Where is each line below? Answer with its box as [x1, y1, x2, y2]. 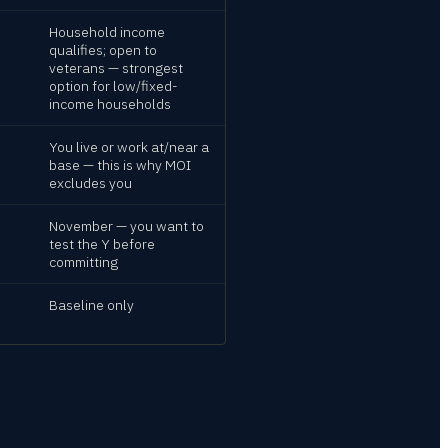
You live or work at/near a [49, 138, 209, 156]
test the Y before [49, 235, 155, 253]
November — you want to [49, 217, 204, 235]
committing [49, 253, 118, 271]
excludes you [49, 174, 132, 192]
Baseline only [49, 296, 134, 314]
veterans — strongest [49, 59, 183, 77]
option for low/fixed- [49, 77, 178, 95]
